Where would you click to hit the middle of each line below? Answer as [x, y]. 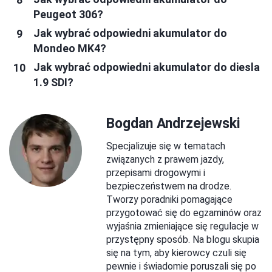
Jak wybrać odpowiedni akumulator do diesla [147, 67]
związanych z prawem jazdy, [165, 160]
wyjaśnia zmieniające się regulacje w [182, 226]
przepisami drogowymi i [156, 173]
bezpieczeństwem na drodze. [169, 186]
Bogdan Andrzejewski [173, 124]
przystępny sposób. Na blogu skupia [183, 240]
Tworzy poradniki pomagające [169, 200]
